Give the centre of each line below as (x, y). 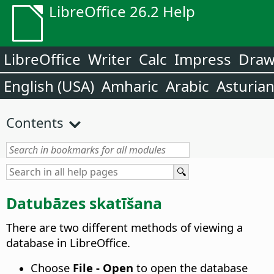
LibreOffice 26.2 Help (122, 11)
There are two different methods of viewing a (124, 228)
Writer (110, 59)
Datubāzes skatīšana (84, 203)
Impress (203, 59)
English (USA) (49, 86)
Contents (35, 122)
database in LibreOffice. (68, 243)
